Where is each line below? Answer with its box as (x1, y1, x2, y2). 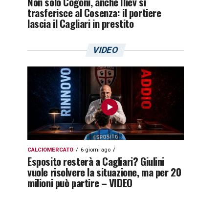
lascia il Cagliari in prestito (27, 16, 134, 31)
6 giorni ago (81, 147, 110, 153)
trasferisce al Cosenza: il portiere (27, 5, 161, 20)
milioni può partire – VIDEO (27, 175, 132, 190)
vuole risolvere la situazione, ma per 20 (27, 164, 181, 179)
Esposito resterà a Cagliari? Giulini (27, 153, 165, 169)
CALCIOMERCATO (27, 147, 73, 153)
